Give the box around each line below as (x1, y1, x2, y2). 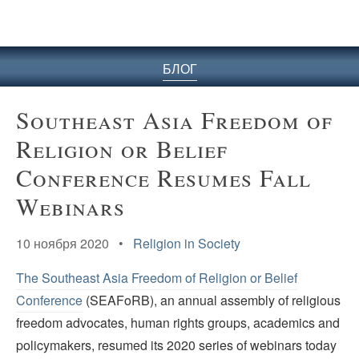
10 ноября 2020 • (16, 233, 133, 252)
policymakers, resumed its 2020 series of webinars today (16, 336, 337, 355)
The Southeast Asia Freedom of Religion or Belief (16, 268, 297, 288)
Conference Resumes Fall (16, 160, 311, 193)
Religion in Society (133, 233, 240, 252)
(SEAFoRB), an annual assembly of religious (83, 291, 341, 310)
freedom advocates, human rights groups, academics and (16, 313, 340, 333)
